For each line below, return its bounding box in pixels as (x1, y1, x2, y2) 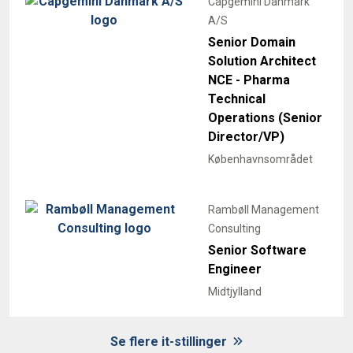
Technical (208, 91, 266, 107)
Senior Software (208, 243, 307, 258)
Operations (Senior (208, 110, 322, 126)
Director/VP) (208, 129, 284, 145)
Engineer (208, 262, 262, 277)
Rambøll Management (208, 203, 319, 217)
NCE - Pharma (208, 72, 290, 88)
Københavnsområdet (208, 153, 313, 166)
